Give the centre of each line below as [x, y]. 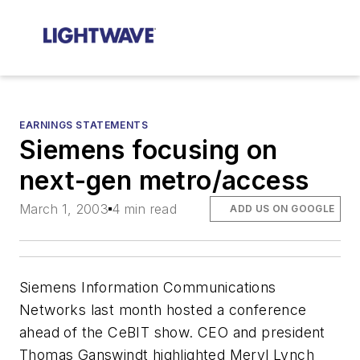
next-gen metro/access [164, 180]
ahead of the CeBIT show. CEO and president [172, 333]
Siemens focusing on [149, 150]
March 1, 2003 [64, 209]
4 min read [145, 209]
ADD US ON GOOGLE [282, 209]
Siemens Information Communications [148, 288]
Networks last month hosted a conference [163, 310]
